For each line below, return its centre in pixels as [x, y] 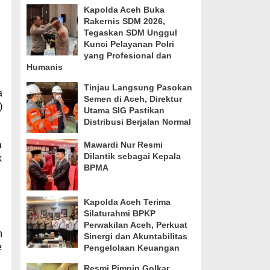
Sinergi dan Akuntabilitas [135, 236]
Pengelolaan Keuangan [131, 248]
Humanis [44, 67]
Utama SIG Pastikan [124, 110]
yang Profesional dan [127, 55]
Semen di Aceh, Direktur [133, 99]
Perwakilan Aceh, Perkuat [135, 225]
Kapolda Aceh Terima [127, 202]
